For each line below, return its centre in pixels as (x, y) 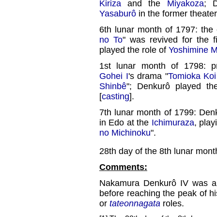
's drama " (148, 76)
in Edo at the (125, 122)
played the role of (134, 50)
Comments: (123, 167)
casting (116, 96)
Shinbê (113, 86)
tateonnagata (135, 203)
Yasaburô (118, 13)
